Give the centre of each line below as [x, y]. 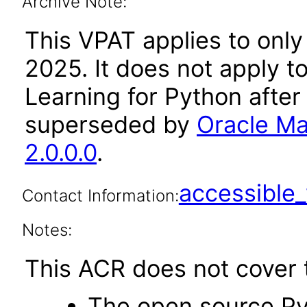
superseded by [111, 124]
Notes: [47, 230]
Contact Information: [100, 196]
